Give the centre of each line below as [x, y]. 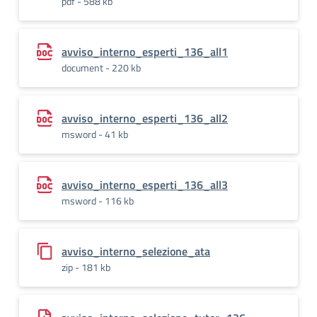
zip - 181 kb [86, 267]
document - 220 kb [101, 68]
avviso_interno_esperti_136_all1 [145, 52]
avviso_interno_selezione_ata [136, 251]
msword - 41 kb [95, 134]
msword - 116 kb [98, 201]
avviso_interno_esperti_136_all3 [145, 185]
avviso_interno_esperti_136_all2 [145, 118]
